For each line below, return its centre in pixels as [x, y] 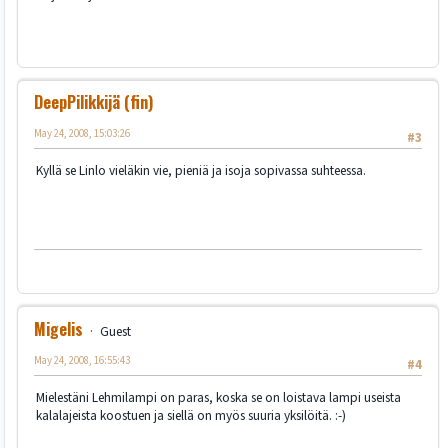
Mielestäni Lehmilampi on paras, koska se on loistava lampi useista [218, 398]
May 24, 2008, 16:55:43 [82, 361]
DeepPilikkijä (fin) [93, 102]
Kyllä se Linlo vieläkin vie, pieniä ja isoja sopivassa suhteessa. [201, 171]
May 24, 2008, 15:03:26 [82, 134]
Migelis [58, 329]
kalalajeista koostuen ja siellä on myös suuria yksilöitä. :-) [191, 416]
